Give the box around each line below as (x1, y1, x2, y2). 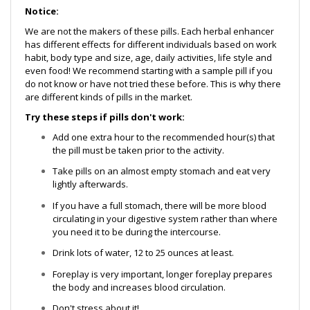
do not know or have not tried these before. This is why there (25, 77, 281, 90)
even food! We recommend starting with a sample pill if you (25, 64, 273, 77)
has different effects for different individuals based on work (25, 37, 277, 51)
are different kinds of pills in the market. (25, 90, 192, 103)
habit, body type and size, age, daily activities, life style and (25, 51, 272, 64)
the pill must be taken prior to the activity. (53, 143, 224, 156)
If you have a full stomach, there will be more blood (53, 199, 266, 212)
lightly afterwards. (53, 178, 128, 191)
